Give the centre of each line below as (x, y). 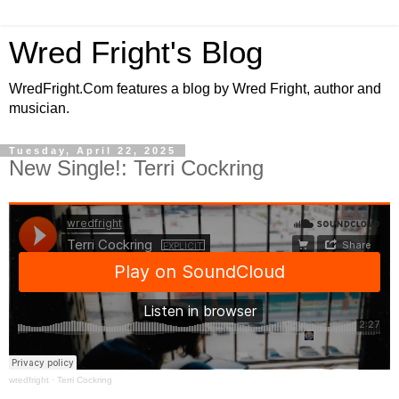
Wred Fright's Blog (136, 53)
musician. (39, 108)
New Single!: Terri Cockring (136, 168)
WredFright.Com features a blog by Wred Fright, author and (195, 89)
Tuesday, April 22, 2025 (93, 151)
